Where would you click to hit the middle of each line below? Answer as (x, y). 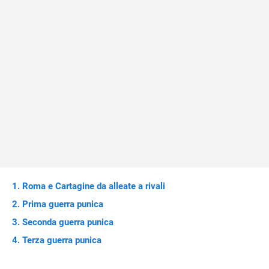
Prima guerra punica (63, 204)
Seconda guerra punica (68, 222)
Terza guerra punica (62, 240)
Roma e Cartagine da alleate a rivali (94, 186)
